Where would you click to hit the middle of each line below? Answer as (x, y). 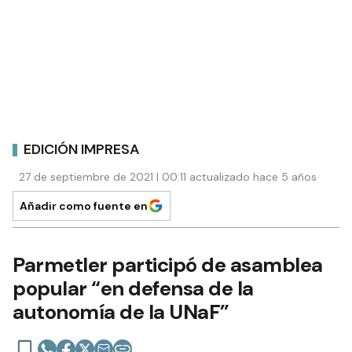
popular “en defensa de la (133, 289)
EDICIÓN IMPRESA (82, 149)
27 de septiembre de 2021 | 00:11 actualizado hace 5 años (168, 177)
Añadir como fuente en (84, 206)
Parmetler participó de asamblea (168, 265)
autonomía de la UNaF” (121, 312)
